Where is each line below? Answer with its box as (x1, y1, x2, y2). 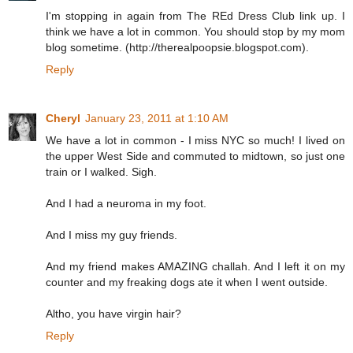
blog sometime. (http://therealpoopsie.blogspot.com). (46, 41, 309, 54)
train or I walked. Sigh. (46, 165, 157, 179)
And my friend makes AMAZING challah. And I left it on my (46, 260, 345, 273)
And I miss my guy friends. (46, 229, 177, 242)
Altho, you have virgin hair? (46, 307, 181, 321)
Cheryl (46, 112, 80, 125)
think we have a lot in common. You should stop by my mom (46, 25, 345, 39)
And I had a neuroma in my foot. (46, 197, 206, 210)
